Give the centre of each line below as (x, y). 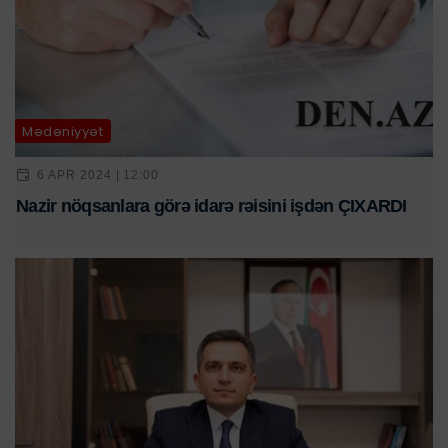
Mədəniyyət (63, 131)
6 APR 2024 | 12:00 (98, 174)
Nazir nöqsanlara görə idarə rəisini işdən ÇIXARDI (211, 206)
